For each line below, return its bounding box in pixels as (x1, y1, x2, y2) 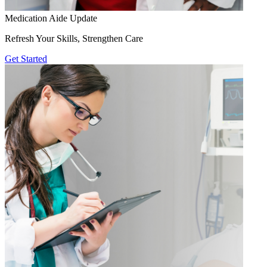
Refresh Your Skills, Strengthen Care (5, 33, 143, 44)
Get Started (5, 53, 47, 64)
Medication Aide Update (5, 13, 97, 23)
